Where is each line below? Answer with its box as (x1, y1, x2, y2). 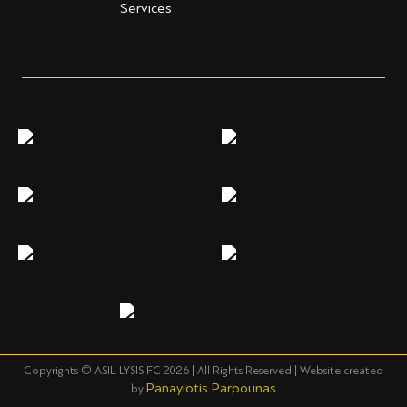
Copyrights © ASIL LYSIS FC (24, 364, 164, 377)
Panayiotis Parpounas (146, 380, 276, 396)
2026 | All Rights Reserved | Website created (164, 364, 383, 377)
